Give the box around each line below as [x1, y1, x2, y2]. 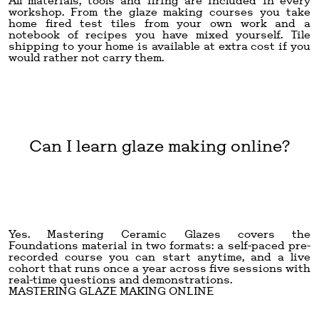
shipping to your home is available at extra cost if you [9, 38, 310, 53]
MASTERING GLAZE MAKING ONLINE [9, 283, 214, 298]
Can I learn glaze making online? [29, 135, 290, 156]
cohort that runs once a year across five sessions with [9, 261, 310, 275]
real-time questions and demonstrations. [9, 272, 232, 286]
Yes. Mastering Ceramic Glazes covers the [9, 226, 310, 241]
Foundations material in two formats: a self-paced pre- [9, 238, 310, 252]
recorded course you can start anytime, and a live [9, 249, 310, 263]
